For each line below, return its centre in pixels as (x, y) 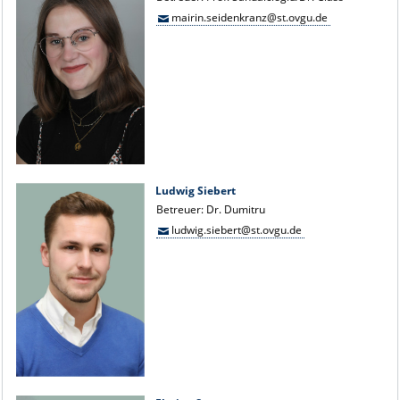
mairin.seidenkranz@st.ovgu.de (249, 17)
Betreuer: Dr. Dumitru (211, 209)
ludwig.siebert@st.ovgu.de (236, 229)
